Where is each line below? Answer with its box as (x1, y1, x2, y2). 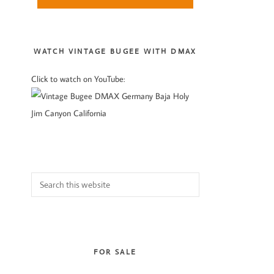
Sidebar (31, 8, 89, 31)
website (31, 209, 57, 220)
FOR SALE (94, 246, 137, 257)
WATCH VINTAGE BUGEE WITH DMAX (34, 46, 197, 56)
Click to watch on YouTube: (31, 73, 125, 84)
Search (31, 174, 54, 186)
